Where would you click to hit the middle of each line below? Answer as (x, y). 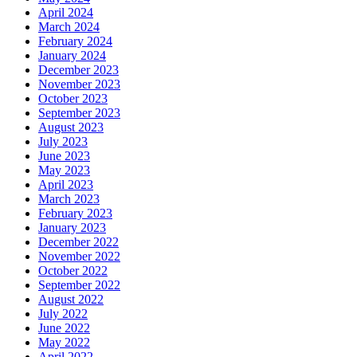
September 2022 (79, 284)
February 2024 (75, 41)
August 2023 (71, 127)
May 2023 (64, 170)
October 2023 (73, 98)
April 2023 (66, 184)
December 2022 (78, 241)
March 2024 (69, 26)
